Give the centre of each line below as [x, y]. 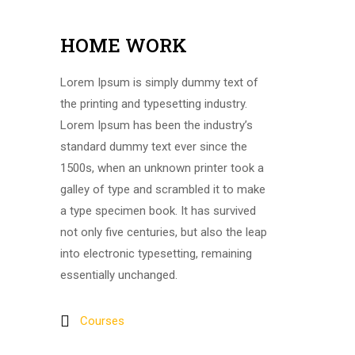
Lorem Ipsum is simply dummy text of [159, 82]
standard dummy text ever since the [154, 147]
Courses [102, 321]
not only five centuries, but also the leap [164, 232]
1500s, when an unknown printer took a [162, 168]
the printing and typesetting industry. [154, 104]
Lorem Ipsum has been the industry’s [157, 125]
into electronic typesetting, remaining [156, 254]
